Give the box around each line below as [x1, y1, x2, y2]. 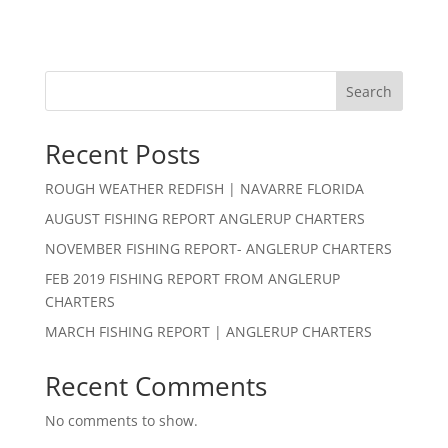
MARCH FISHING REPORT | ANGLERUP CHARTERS [44, 322, 372, 342]
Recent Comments [44, 368, 267, 405]
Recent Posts [44, 136, 200, 173]
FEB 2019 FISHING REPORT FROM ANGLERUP [44, 269, 340, 289]
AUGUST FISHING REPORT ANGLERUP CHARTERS [44, 209, 365, 229]
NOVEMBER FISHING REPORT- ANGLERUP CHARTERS [44, 239, 392, 259]
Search [346, 82, 393, 102]
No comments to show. [44, 411, 198, 431]
